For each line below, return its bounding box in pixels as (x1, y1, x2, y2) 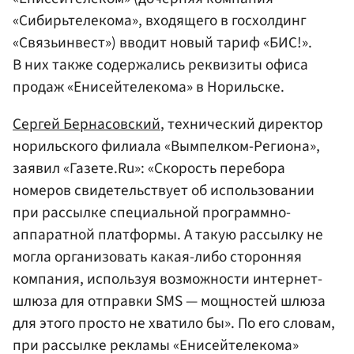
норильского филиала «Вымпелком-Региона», (13, 134, 320, 157)
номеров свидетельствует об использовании (13, 179, 314, 201)
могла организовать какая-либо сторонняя (13, 245, 302, 268)
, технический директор (160, 112, 323, 135)
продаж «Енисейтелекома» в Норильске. (13, 75, 284, 98)
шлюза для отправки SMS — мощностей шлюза (13, 289, 326, 312)
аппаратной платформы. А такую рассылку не (13, 223, 323, 246)
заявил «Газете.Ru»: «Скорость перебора (13, 156, 285, 179)
